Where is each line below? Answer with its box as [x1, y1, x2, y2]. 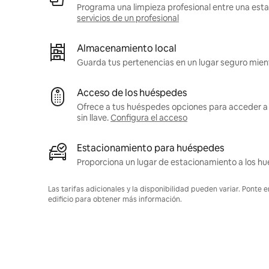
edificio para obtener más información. [48, 195, 182, 205]
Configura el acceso [110, 112, 187, 124]
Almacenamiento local [77, 42, 177, 55]
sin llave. [77, 112, 109, 124]
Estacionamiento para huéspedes [77, 142, 224, 155]
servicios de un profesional [77, 13, 179, 24]
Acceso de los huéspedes [77, 86, 187, 100]
